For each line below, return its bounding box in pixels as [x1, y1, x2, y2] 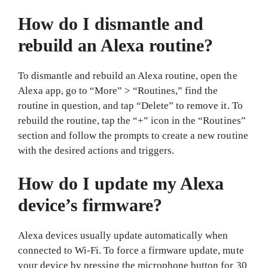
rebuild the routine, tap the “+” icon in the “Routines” [18, 114, 246, 126]
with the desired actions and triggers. [18, 144, 175, 156]
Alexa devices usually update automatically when [18, 230, 229, 241]
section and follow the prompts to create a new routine [18, 129, 248, 141]
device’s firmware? [18, 195, 163, 215]
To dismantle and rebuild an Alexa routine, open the [18, 69, 237, 81]
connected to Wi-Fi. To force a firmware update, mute [18, 245, 244, 256]
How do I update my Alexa [18, 173, 224, 193]
